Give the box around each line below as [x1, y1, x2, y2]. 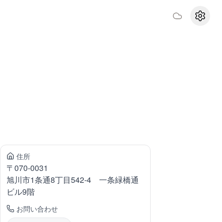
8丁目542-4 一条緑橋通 [51, 174, 139, 185]
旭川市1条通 [6, 174, 51, 185]
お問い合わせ [16, 204, 58, 214]
